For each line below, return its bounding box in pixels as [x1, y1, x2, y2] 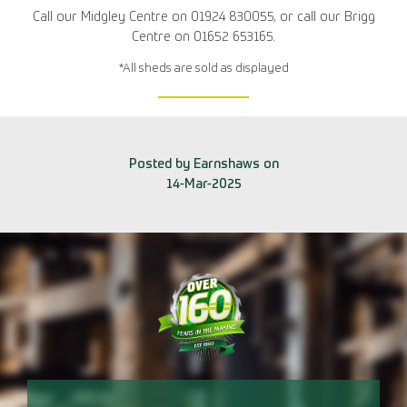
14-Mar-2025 [165, 177, 242, 191]
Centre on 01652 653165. [132, 30, 275, 44]
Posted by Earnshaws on [128, 157, 279, 171]
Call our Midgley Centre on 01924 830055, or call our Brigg [32, 10, 375, 24]
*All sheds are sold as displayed [118, 62, 289, 74]
